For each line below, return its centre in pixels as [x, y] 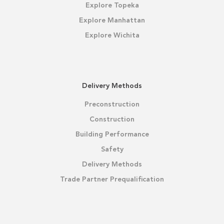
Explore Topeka [112, 6]
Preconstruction [112, 105]
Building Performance [112, 135]
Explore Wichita [112, 36]
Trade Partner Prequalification [112, 180]
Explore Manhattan [112, 21]
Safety [112, 150]
